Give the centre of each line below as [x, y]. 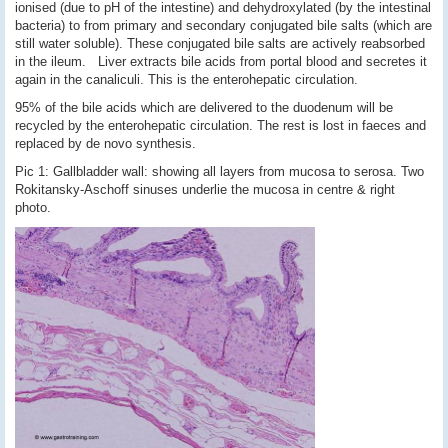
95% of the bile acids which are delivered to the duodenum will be [204, 107]
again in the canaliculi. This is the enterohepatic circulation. [186, 79]
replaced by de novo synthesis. [105, 143]
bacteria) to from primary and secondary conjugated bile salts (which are [223, 25]
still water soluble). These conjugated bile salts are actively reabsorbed [220, 43]
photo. [33, 207]
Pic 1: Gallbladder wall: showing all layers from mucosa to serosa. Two [219, 171]
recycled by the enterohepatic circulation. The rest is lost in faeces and [220, 125]
